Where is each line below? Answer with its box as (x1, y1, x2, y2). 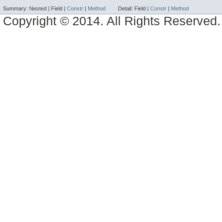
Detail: (118, 5, 134, 12)
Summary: (3, 5, 29, 12)
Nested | (29, 5, 51, 12)
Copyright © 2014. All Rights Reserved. (3, 14, 221, 28)
